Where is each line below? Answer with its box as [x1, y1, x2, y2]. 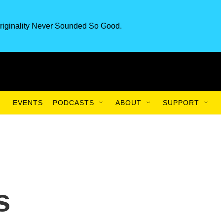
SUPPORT [163, 99, 199, 107]
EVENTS [13, 99, 43, 107]
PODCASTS [53, 99, 94, 107]
